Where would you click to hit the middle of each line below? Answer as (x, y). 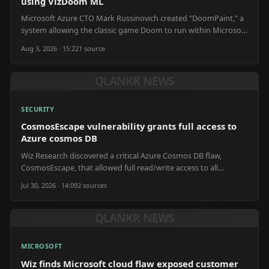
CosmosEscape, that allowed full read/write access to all (119, 167)
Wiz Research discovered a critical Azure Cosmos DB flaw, (121, 155)
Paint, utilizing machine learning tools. (89, 42)
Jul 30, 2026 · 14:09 (49, 186)
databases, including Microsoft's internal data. (103, 179)
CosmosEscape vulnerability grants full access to (129, 126)
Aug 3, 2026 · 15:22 (50, 48)
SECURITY (38, 109)
